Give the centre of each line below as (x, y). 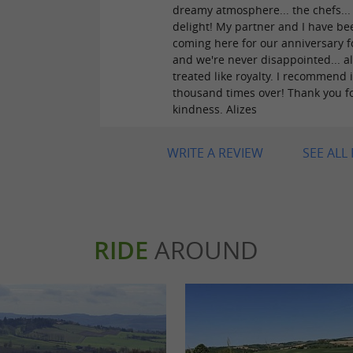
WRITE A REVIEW (215, 152)
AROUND (203, 249)
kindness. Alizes (215, 109)
